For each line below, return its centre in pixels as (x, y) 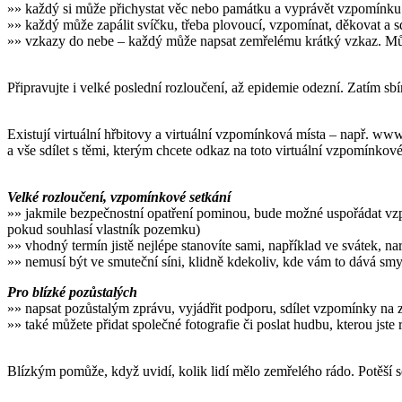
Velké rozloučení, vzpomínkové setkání (119, 197)
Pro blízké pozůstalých (72, 293)
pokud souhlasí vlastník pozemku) (104, 230)
